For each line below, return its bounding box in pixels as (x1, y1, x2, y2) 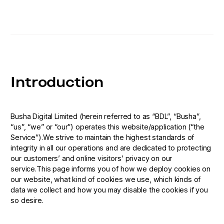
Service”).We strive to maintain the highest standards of (10, 132, 194, 141)
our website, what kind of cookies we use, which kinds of (10, 174, 201, 183)
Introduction (10, 71, 103, 92)
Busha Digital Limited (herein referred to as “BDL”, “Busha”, (10, 111, 201, 120)
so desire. (10, 195, 43, 204)
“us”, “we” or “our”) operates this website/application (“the (10, 122, 204, 131)
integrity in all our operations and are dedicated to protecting (10, 143, 211, 152)
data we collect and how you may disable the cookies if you (10, 185, 208, 194)
